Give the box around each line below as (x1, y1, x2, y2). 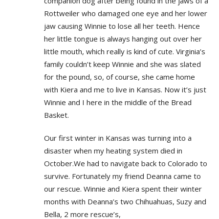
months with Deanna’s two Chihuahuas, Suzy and (44, 196, 206, 206)
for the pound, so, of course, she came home (44, 71, 195, 82)
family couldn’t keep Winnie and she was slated (44, 59, 201, 69)
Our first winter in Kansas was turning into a (44, 132, 192, 143)
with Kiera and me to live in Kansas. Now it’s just (44, 84, 206, 94)
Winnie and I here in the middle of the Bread (44, 97, 192, 107)
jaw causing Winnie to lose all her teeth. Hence (44, 21, 200, 31)
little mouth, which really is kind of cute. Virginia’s (44, 46, 205, 56)
